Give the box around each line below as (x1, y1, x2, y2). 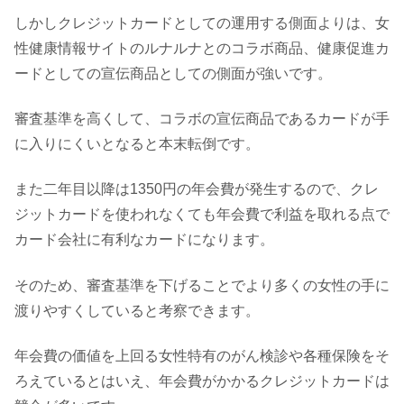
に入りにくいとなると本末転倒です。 (14, 135, 260, 151)
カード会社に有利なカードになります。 (14, 232, 274, 248)
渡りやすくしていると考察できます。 (14, 302, 260, 318)
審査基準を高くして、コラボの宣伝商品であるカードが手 (14, 110, 390, 126)
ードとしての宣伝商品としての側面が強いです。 (14, 65, 332, 81)
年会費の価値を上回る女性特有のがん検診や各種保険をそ (14, 348, 390, 364)
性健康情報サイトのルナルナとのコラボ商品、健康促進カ (14, 40, 390, 56)
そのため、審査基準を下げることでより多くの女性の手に (14, 277, 390, 293)
